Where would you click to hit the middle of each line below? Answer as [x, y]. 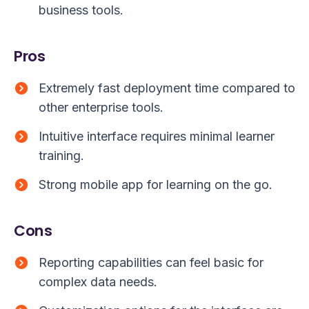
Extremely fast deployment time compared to [167, 88]
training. [61, 156]
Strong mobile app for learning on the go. [156, 185]
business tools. [81, 10]
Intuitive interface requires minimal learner [157, 137]
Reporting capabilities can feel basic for [151, 263]
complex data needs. [98, 282]
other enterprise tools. [101, 108]
